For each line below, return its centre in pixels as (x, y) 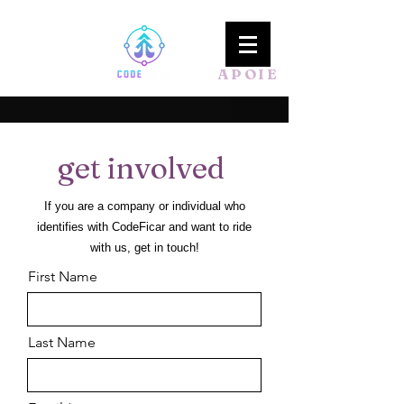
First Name (63, 276)
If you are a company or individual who (144, 206)
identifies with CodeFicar (103, 227)
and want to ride (210, 227)
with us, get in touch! (144, 248)
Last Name (62, 342)
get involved (144, 168)
